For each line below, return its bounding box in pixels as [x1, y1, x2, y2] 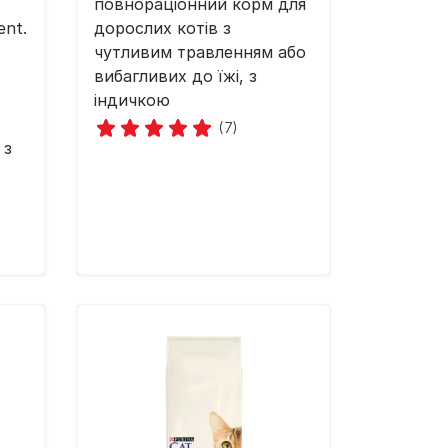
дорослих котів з [94, 18, 231, 39]
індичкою [94, 90, 170, 111]
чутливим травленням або [94, 42, 306, 63]
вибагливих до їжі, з [94, 66, 257, 87]
